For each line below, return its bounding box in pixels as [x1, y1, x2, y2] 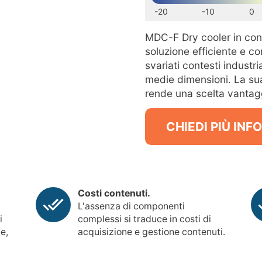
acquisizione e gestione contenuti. [78, 226, 226, 238]
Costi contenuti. [78, 188, 151, 199]
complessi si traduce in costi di [78, 213, 212, 225]
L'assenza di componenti [78, 201, 185, 212]
